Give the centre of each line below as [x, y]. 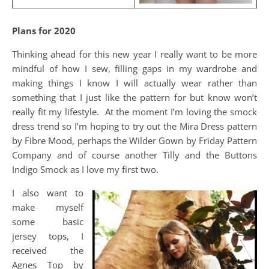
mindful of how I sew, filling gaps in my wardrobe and [134, 68]
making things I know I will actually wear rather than [134, 83]
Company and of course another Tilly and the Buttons [134, 155]
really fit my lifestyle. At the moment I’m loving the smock [134, 112]
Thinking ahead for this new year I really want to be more [134, 54]
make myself [48, 207]
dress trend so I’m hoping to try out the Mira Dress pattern [134, 126]
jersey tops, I [48, 236]
